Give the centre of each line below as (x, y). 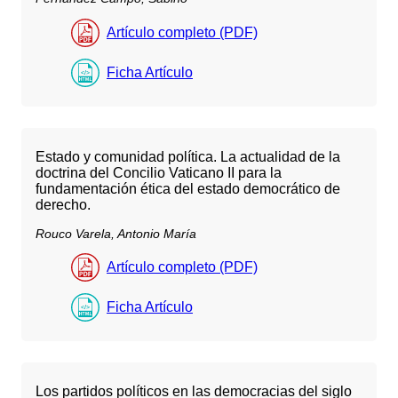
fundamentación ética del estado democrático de (188, 188)
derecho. (63, 204)
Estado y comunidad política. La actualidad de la (188, 156)
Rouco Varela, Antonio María (116, 233)
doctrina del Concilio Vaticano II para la (159, 172)
